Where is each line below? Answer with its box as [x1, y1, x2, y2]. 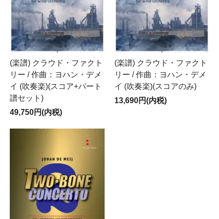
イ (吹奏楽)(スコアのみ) [114, 82, 197, 90]
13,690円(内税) [114, 96, 167, 105]
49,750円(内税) [10, 108, 62, 116]
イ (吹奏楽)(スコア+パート [10, 82, 102, 90]
